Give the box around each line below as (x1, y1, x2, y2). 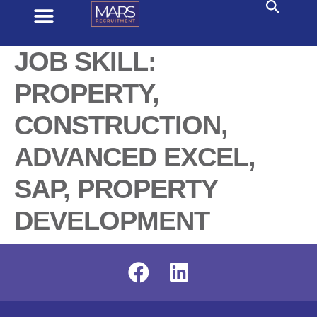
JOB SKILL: (14, 47, 156, 76)
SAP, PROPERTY (14, 174, 217, 204)
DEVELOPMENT (14, 206, 209, 236)
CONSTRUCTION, (14, 110, 228, 140)
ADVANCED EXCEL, (14, 142, 255, 172)
